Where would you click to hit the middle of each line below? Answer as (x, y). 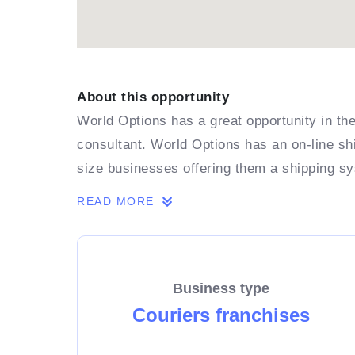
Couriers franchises (221, 315)
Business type (221, 288)
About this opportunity (153, 97)
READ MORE (118, 201)
